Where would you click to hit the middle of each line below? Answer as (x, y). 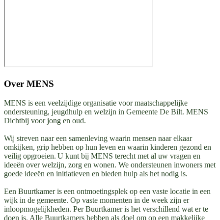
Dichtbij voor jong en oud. (45, 120)
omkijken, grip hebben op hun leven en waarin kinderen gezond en (108, 147)
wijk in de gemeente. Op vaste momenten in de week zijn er (96, 200)
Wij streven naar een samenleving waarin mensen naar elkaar (98, 138)
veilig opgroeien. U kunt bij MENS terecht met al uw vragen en (102, 156)
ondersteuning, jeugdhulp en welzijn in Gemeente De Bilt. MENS (106, 111)
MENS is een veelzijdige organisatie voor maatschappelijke (96, 103)
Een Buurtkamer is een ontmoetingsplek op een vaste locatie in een (107, 191)
